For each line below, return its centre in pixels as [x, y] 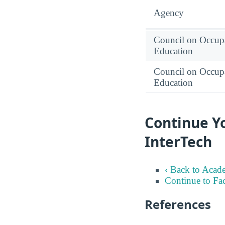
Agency [169, 13]
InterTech [178, 141]
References [178, 204]
